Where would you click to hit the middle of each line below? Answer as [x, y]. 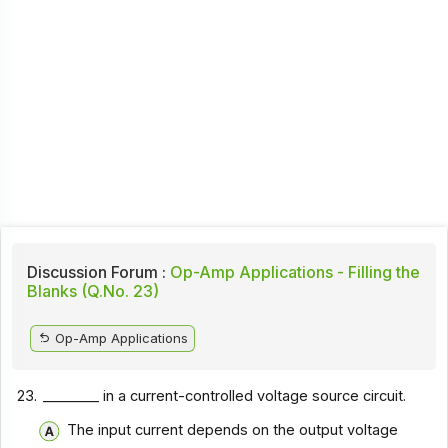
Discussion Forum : [96, 271]
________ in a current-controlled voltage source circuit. [225, 395]
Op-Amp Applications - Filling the [292, 271]
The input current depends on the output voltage [232, 430]
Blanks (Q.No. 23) [92, 290]
